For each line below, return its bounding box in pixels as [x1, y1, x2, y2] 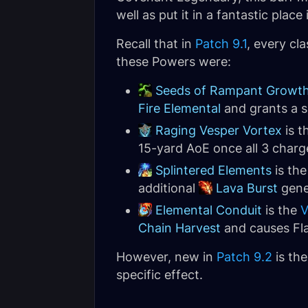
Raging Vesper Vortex [155, 123, 282, 137]
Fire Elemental [138, 101, 221, 115]
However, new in [116, 250, 217, 264]
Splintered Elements [155, 163, 272, 177]
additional [138, 181, 199, 195]
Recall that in [116, 36, 195, 51]
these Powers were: [116, 54, 231, 69]
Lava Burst [216, 181, 278, 195]
